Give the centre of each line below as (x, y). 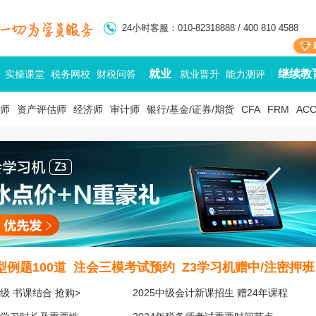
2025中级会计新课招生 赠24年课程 (210, 293)
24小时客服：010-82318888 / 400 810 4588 (210, 28)
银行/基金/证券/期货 (190, 109)
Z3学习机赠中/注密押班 (248, 267)
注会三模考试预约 (124, 267)
